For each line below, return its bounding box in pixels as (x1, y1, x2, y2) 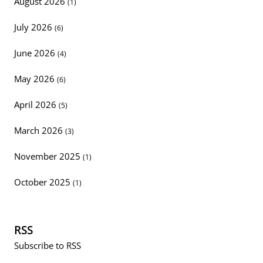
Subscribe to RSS (14, 240, 81, 252)
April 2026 (14, 99, 59, 111)
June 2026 (14, 47, 58, 59)
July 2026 (14, 21, 55, 33)
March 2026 (14, 124, 65, 137)
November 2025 (14, 150, 83, 163)
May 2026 (14, 73, 57, 85)
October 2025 (14, 176, 73, 188)
